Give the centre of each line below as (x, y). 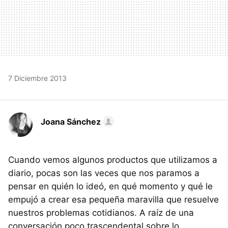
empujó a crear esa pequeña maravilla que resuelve (113, 200)
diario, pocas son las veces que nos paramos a (104, 173)
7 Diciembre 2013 (37, 78)
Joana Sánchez (71, 122)
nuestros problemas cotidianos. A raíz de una (101, 213)
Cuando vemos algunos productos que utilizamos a (113, 160)
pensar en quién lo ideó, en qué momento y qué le (110, 187)
